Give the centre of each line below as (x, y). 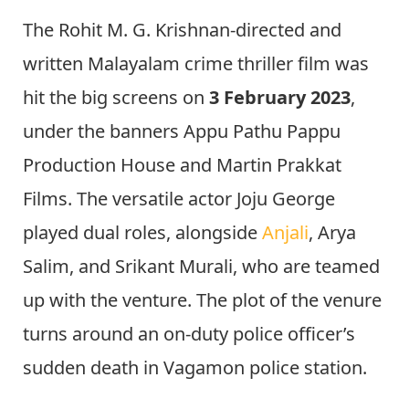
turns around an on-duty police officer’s (189, 334)
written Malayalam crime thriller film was (196, 64)
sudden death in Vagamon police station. (197, 368)
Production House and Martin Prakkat (182, 165)
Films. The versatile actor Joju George (179, 199)
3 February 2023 (280, 98)
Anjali (285, 233)
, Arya (332, 233)
